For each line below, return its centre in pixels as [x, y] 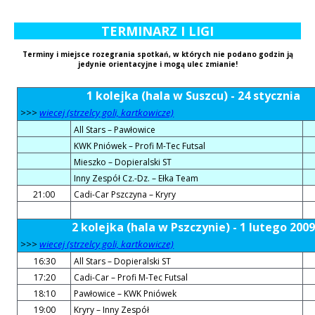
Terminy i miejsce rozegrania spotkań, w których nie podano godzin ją [157, 54]
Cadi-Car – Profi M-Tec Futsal [131, 278]
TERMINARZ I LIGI [157, 31]
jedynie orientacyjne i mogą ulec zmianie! [157, 64]
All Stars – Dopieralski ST [123, 262]
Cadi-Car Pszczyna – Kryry [125, 195]
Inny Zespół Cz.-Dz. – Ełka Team [136, 179]
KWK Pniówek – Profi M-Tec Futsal [140, 146]
